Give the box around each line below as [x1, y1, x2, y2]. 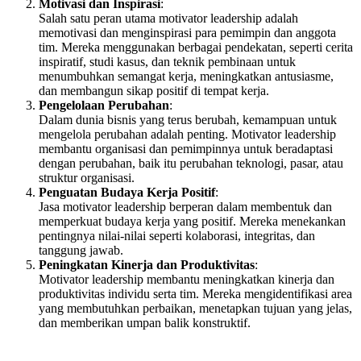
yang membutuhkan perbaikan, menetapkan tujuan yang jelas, [39, 301, 352, 315]
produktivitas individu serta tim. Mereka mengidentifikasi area [39, 286, 352, 301]
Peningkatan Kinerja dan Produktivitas [39, 257, 255, 272]
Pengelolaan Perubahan [39, 98, 169, 112]
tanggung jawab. [39, 243, 123, 257]
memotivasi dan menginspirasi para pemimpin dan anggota [39, 25, 336, 39]
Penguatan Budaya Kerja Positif [39, 185, 215, 199]
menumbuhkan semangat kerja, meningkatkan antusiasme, [39, 68, 334, 83]
